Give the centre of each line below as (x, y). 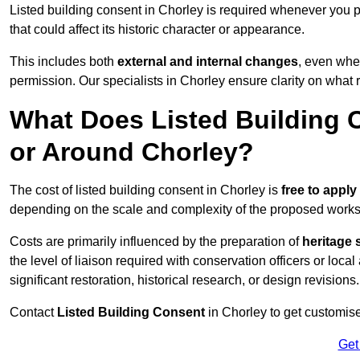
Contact (33, 313)
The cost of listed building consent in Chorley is (145, 190)
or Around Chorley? (132, 152)
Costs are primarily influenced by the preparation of (156, 242)
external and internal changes (208, 62)
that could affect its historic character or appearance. (157, 30)
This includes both (63, 62)
